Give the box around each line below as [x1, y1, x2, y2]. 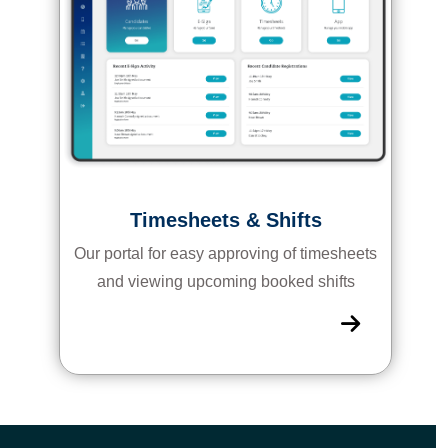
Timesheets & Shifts [129, 208, 322, 231]
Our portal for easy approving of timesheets [74, 244, 378, 262]
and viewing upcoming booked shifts [96, 272, 355, 290]
